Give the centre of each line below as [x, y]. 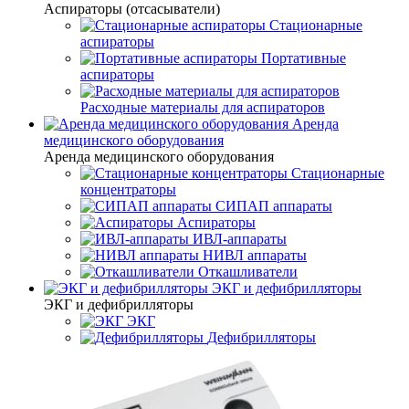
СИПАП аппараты [274, 206]
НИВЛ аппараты [255, 255]
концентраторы [128, 189]
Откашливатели [248, 272]
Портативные [304, 58]
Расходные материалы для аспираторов [203, 107]
